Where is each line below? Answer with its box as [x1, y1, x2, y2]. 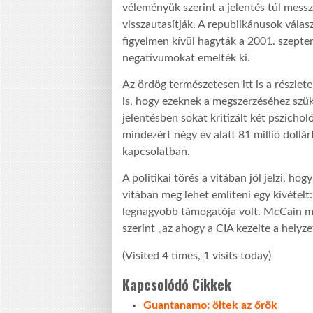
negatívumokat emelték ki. [122, 52, 250, 64]
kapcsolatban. [122, 145, 190, 157]
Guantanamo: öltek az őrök [143, 299, 277, 311]
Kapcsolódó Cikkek [122, 273, 231, 295]
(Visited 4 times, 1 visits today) [122, 249, 271, 261]
